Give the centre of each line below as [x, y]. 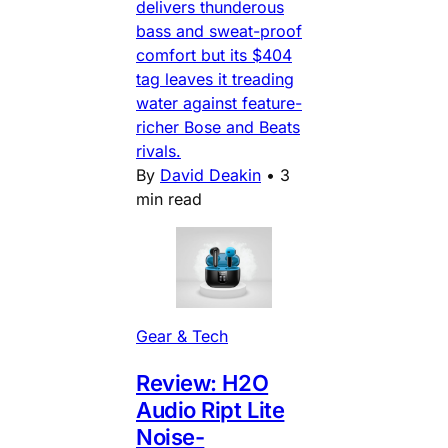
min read [169, 199]
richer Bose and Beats [218, 127]
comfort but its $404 [214, 55]
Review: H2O [202, 382]
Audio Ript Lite [210, 409]
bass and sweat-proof [219, 31]
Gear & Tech [182, 335]
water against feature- [219, 103]
